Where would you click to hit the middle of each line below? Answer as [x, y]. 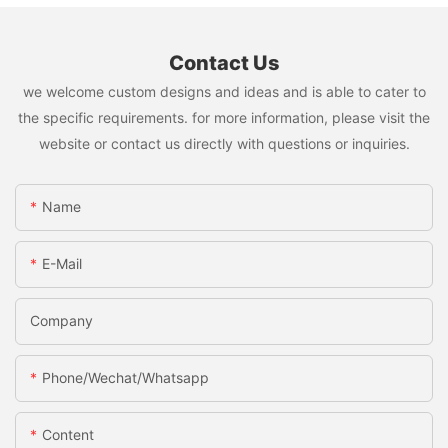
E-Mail [62, 263]
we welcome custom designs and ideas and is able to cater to [224, 91]
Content [68, 434]
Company [61, 320]
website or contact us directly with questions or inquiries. [224, 143]
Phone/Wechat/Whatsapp [125, 377]
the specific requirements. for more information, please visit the [224, 117]
